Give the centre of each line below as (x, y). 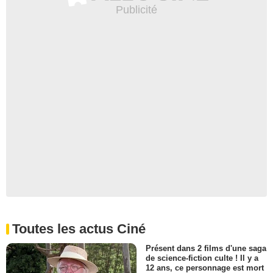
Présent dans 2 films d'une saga (206, 248)
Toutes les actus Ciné (79, 229)
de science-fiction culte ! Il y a (202, 258)
